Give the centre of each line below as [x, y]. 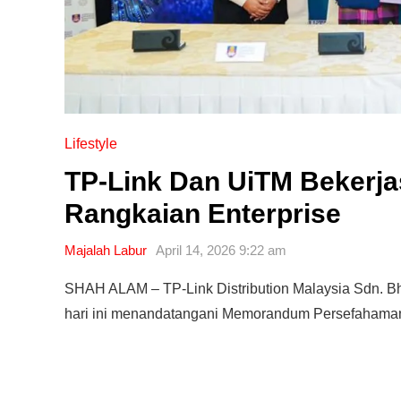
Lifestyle [91, 143]
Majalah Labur [106, 250]
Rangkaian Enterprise [203, 213]
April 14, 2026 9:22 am [221, 250]
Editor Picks [127, 383]
